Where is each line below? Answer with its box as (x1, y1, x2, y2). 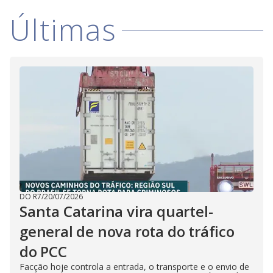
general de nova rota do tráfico (19, 221, 235, 241)
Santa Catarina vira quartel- (19, 201, 213, 221)
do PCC (19, 241, 67, 261)
